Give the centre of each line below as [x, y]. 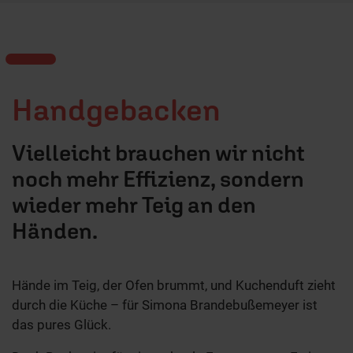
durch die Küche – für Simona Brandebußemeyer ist [165, 305]
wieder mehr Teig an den [134, 205]
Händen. [55, 231]
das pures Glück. [61, 325]
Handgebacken [116, 110]
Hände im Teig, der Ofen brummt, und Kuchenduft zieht [174, 286]
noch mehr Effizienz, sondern [158, 179]
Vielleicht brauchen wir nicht [158, 153]
